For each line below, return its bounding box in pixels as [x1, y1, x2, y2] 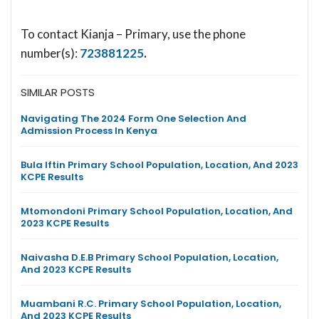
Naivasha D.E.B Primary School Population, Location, [21, 250, 278, 264]
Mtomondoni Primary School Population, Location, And [21, 204, 293, 218]
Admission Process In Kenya [21, 123, 157, 137]
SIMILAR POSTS [21, 84, 95, 100]
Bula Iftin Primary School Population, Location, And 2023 [21, 157, 298, 172]
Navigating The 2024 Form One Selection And [21, 111, 246, 125]
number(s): [21, 45, 80, 61]
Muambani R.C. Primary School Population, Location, [21, 296, 281, 310]
